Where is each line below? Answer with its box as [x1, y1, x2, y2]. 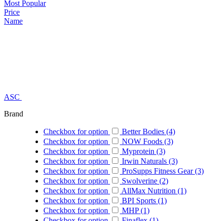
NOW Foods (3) [120, 137, 173, 146]
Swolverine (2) [120, 176, 168, 185]
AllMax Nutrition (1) [120, 186, 186, 195]
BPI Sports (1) [120, 196, 167, 205]
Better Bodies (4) [120, 127, 175, 136]
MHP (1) [120, 206, 149, 215]
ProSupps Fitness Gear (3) [120, 166, 204, 175]
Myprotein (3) [120, 147, 165, 155]
